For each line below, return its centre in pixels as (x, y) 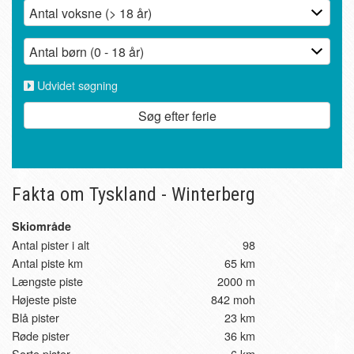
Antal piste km (47, 263)
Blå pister (36, 318)
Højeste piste (44, 299)
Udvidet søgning (75, 85)
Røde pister (41, 336)
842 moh (233, 299)
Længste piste (47, 281)
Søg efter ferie (177, 116)
